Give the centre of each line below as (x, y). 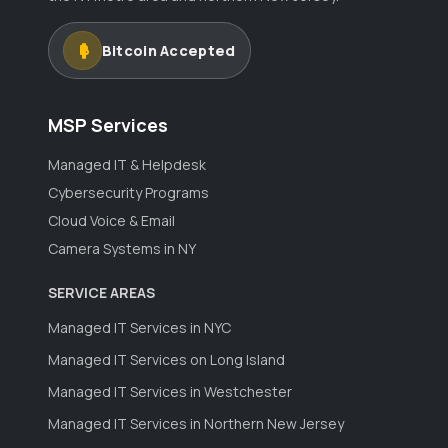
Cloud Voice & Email (111, 220)
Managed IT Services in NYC (139, 327)
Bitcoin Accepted (168, 50)
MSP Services (108, 124)
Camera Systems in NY (122, 248)
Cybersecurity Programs (128, 192)
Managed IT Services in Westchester (170, 391)
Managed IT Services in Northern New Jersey (196, 423)
